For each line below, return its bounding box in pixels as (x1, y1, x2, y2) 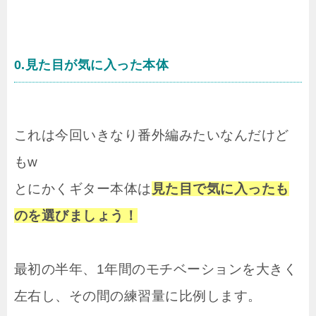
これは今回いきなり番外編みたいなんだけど (14, 128, 289, 143)
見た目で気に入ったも (151, 181, 289, 197)
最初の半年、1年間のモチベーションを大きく (14, 262, 297, 277)
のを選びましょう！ (14, 208, 138, 224)
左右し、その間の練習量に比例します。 (14, 288, 262, 304)
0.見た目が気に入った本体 (14, 58, 169, 73)
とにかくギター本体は (14, 181, 152, 197)
